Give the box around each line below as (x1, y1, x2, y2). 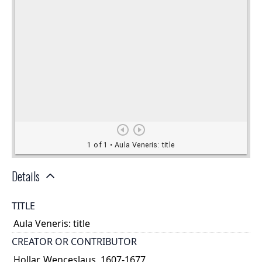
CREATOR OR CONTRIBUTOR (12, 235, 137, 249)
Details (12, 167, 40, 185)
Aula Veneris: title (13, 217, 91, 230)
